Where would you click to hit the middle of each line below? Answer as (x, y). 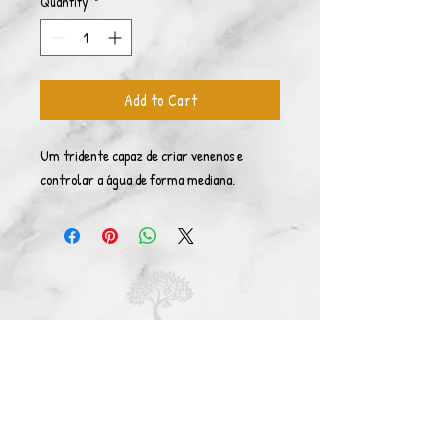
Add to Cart (160, 100)
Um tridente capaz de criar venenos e (141, 155)
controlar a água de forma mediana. (137, 179)
